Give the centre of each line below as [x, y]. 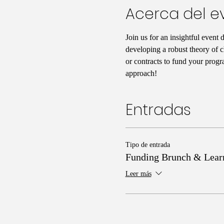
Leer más [138, 174]
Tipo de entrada [147, 144]
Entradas [158, 110]
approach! [141, 73]
